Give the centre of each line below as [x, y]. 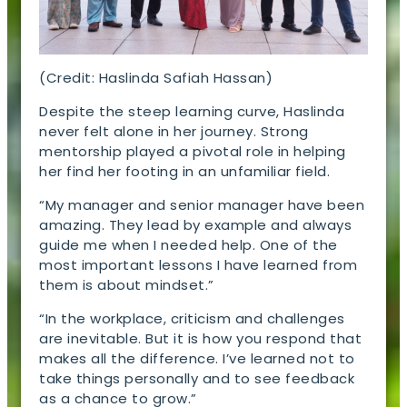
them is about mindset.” [129, 284]
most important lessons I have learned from [199, 264]
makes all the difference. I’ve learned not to [197, 358]
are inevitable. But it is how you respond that [201, 338]
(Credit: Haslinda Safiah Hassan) [158, 77]
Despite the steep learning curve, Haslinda [192, 111]
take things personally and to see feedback [197, 378]
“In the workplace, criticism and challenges [192, 318]
